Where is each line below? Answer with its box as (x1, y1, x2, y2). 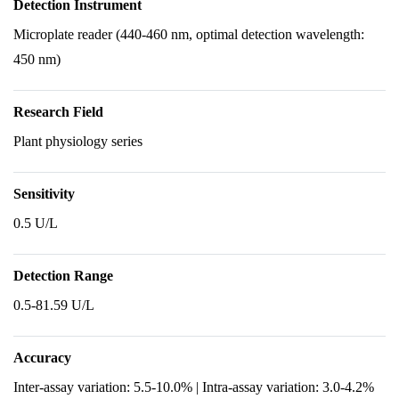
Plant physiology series (13, 134, 142, 149)
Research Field (13, 104, 103, 119)
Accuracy (13, 350, 71, 365)
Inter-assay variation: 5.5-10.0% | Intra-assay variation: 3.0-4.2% (13, 379, 374, 395)
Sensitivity (13, 186, 75, 201)
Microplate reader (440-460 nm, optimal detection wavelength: (13, 27, 364, 42)
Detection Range (13, 268, 113, 283)
